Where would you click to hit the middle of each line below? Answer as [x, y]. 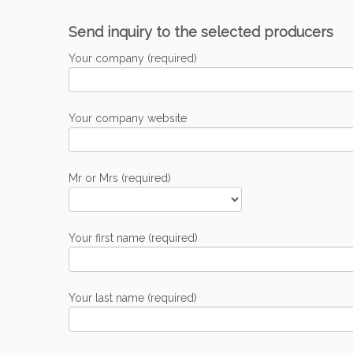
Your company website [128, 118]
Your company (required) [133, 58]
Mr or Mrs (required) [120, 178]
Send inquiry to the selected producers [201, 32]
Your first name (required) [133, 238]
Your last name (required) [133, 298]
